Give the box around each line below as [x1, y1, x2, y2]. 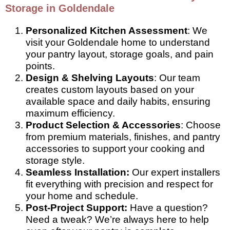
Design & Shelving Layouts [26, 72, 154, 83]
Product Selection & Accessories [26, 119, 181, 130]
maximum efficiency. [26, 107, 115, 119]
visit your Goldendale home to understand [26, 36, 210, 48]
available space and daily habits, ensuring [26, 95, 210, 107]
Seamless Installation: [26, 166, 129, 178]
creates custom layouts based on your [26, 84, 194, 95]
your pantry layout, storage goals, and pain [26, 48, 214, 60]
